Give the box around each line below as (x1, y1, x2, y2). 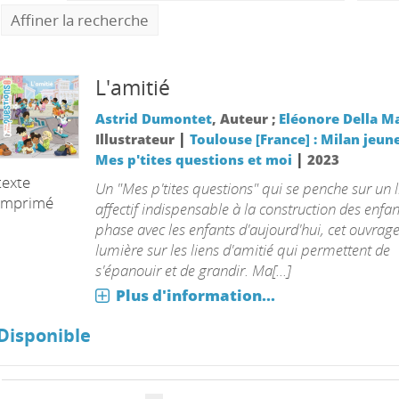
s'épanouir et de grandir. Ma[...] (94, 260, 290, 281)
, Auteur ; (211, 110, 279, 127)
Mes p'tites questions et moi (94, 151, 292, 168)
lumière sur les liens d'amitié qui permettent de (94, 240, 390, 260)
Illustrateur (94, 130, 178, 148)
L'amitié (94, 74, 170, 102)
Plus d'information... (115, 285, 275, 305)
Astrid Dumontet (94, 110, 212, 127)
